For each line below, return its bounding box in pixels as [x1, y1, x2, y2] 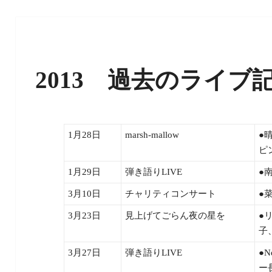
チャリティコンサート [125, 188, 217, 199]
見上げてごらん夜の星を [125, 210, 226, 220]
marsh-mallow [125, 129, 180, 140]
